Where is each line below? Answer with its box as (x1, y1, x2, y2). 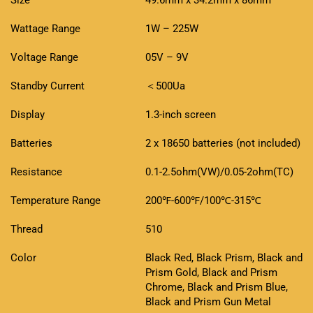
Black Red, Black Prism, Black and (145, 252, 303, 265)
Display (10, 108, 45, 122)
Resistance (10, 166, 62, 179)
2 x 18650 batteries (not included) (145, 137, 300, 150)
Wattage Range (10, 22, 80, 36)
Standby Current (10, 80, 85, 93)
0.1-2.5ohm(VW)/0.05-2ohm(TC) (145, 166, 293, 179)
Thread (10, 223, 43, 236)
